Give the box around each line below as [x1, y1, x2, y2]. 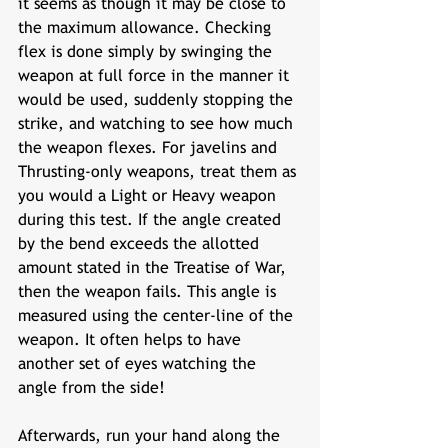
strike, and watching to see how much [18, 114, 298, 133]
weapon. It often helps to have [18, 330, 246, 349]
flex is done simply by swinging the [18, 42, 277, 61]
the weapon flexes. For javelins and [18, 138, 282, 157]
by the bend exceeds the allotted [18, 234, 264, 253]
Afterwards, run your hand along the [18, 426, 285, 445]
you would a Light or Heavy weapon [18, 186, 281, 205]
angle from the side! [18, 378, 165, 397]
